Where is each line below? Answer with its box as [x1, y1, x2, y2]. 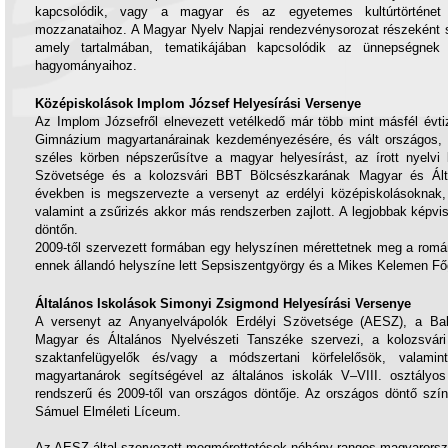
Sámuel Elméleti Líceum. [35, 404, 181, 419]
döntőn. [35, 222, 78, 237]
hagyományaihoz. [35, 58, 137, 73]
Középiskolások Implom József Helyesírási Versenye [35, 96, 361, 111]
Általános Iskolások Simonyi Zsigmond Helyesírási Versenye [35, 296, 411, 311]
